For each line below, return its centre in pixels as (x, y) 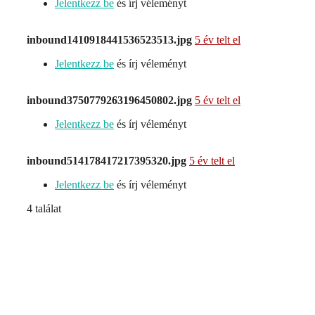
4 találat (44, 209)
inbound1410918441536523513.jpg (109, 40)
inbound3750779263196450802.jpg (109, 101)
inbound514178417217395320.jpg (107, 161)
